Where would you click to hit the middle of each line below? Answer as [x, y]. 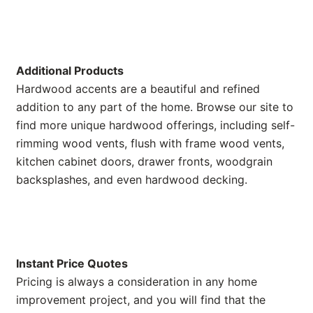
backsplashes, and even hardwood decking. [132, 179]
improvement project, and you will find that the [141, 299]
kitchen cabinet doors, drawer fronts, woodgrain [144, 161]
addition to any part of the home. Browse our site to [155, 107]
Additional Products [70, 70]
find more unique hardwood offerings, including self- [155, 125]
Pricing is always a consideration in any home [137, 281]
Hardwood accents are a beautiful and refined [138, 88]
